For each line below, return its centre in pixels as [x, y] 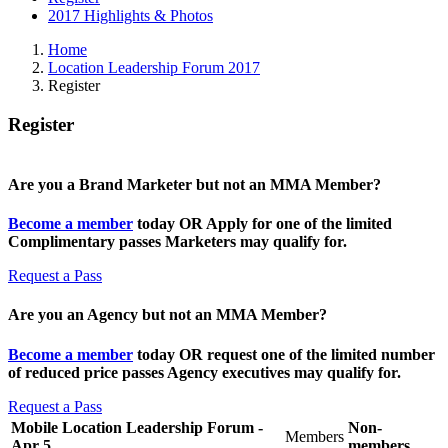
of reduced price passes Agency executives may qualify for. [204, 372]
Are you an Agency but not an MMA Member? [167, 315]
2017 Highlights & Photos [130, 15]
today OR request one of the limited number [284, 354]
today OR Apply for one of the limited [262, 223]
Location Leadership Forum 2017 [154, 67]
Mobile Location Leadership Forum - [137, 427]
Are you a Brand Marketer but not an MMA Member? [194, 184]
